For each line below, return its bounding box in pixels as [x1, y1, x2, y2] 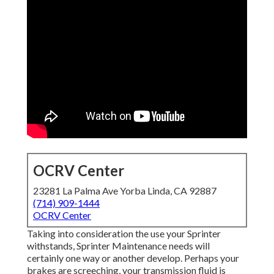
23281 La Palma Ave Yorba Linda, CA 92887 [33, 185, 217, 197]
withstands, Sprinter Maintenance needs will [27, 240, 210, 252]
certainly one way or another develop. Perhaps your [27, 252, 239, 264]
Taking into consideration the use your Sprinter [27, 228, 221, 240]
